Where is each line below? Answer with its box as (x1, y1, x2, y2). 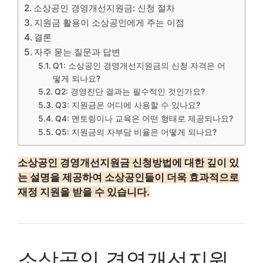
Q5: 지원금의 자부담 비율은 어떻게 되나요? (55, 127, 217, 137)
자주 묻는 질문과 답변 (34, 46, 121, 58)
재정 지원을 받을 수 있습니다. (18, 186, 150, 198)
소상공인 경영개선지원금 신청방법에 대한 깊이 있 (18, 156, 239, 168)
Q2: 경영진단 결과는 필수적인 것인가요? (54, 86, 205, 96)
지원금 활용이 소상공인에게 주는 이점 (34, 16, 185, 28)
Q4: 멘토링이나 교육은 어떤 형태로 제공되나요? (55, 113, 233, 123)
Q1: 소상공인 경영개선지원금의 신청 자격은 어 (52, 60, 225, 70)
